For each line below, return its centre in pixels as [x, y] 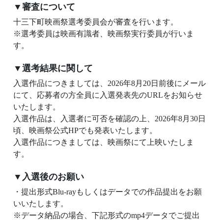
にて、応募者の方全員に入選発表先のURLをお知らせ [108, 95]
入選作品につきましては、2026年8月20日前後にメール [110, 83]
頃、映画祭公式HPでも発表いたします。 [85, 131]
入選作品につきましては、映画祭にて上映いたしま [104, 142]
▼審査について [44, 7]
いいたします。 [41, 204]
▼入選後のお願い [49, 177]
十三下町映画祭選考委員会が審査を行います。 [96, 22]
